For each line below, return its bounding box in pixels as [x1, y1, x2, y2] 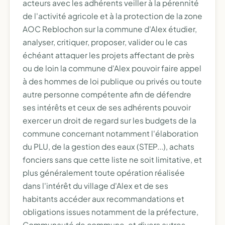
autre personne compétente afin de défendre [23, 89, 191, 99]
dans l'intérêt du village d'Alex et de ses [23, 181, 168, 190]
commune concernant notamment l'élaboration [23, 129, 198, 138]
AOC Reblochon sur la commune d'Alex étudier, [23, 24, 197, 34]
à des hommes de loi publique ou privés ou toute [23, 76, 202, 86]
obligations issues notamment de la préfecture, [23, 207, 198, 216]
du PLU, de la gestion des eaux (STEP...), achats [23, 142, 194, 151]
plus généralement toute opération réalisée [23, 168, 185, 177]
